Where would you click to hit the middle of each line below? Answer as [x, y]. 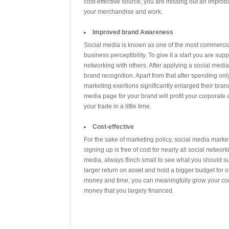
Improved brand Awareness [133, 32]
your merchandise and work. [123, 12]
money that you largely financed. [129, 191]
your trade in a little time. [118, 107]
